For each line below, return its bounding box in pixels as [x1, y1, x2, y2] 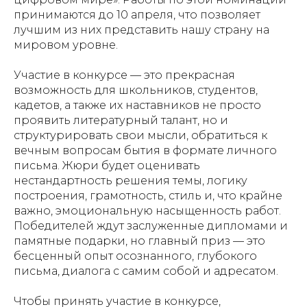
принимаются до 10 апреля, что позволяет [14, 8, 260, 22]
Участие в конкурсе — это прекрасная [14, 69, 235, 82]
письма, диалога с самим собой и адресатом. [14, 265, 278, 278]
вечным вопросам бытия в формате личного [14, 144, 277, 158]
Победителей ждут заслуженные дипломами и [14, 219, 288, 233]
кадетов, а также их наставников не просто [14, 99, 261, 112]
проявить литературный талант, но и [14, 114, 228, 127]
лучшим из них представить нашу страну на [14, 23, 269, 37]
